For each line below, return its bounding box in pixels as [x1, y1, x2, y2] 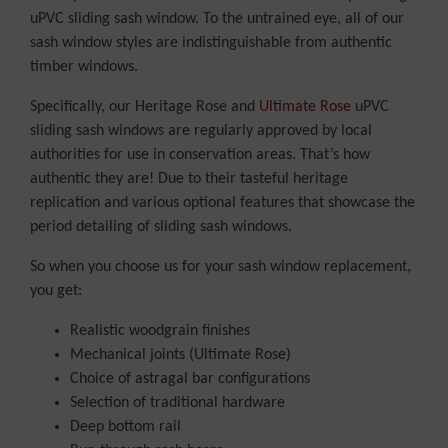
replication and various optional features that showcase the [30, 195, 415, 212]
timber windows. [30, 59, 142, 76]
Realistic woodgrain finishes [70, 323, 250, 340]
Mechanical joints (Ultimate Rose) [70, 347, 291, 364]
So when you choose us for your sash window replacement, [30, 259, 411, 276]
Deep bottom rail [70, 419, 181, 436]
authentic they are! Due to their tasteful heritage [30, 171, 348, 188]
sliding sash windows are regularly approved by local [30, 123, 372, 140]
